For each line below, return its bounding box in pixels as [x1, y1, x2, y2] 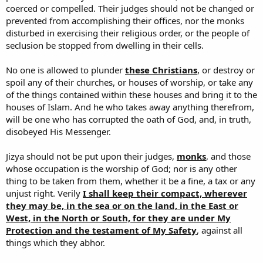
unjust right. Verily [6, 187, 83, 200]
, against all [197, 224, 242, 237]
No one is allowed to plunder [6, 64, 125, 76]
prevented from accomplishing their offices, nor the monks [6, 15, 244, 27]
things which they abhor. [6, 237, 105, 249]
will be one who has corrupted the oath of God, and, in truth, [6, 113, 251, 126]
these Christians [125, 64, 197, 76]
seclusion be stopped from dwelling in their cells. [6, 39, 204, 52]
